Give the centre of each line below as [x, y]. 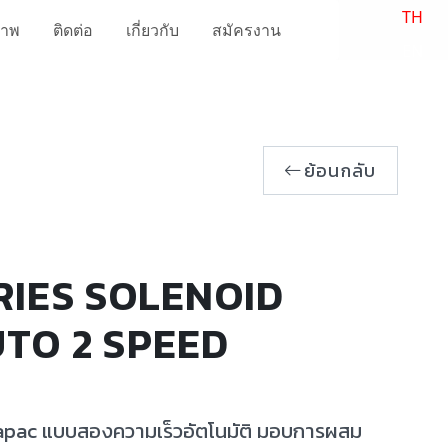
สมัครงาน [247, 30]
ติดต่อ [73, 30]
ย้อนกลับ [340, 170]
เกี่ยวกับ [153, 30]
